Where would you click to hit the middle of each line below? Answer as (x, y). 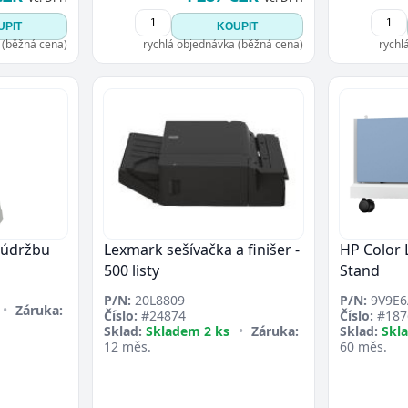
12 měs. (127, 347)
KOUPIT (237, 26)
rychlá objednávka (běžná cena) (223, 44)
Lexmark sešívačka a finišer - (202, 250)
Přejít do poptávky (267, 12)
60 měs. (363, 347)
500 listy (132, 271)
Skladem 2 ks (188, 331)
